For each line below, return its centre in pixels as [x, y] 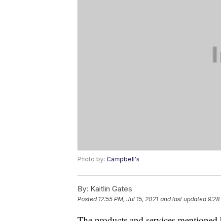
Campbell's [123, 159]
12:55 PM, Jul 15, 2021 [128, 199]
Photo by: [92, 159]
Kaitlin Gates [110, 189]
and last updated [183, 199]
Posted [88, 199]
